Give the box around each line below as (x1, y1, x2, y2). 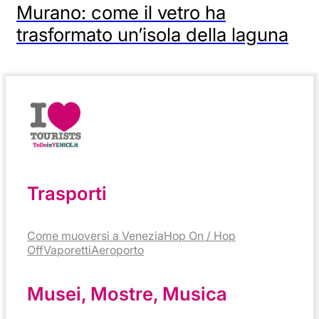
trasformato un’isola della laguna (16, 23, 288, 46)
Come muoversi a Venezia (27, 229, 164, 244)
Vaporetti (43, 243, 91, 258)
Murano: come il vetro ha (16, 1, 226, 24)
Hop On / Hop (164, 229, 236, 244)
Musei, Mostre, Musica (27, 283, 227, 305)
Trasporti (27, 182, 107, 204)
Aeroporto (91, 243, 144, 258)
